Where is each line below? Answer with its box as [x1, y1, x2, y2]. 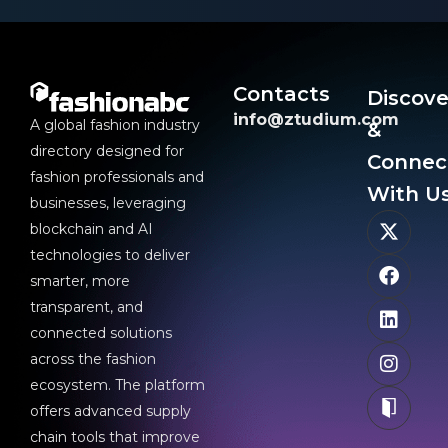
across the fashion [30, 349, 156, 368]
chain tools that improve [30, 427, 200, 446]
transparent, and [30, 297, 143, 316]
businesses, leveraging [30, 193, 186, 212]
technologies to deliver [30, 245, 190, 264]
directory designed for [30, 141, 184, 160]
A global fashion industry [30, 115, 200, 134]
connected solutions [30, 323, 172, 342]
